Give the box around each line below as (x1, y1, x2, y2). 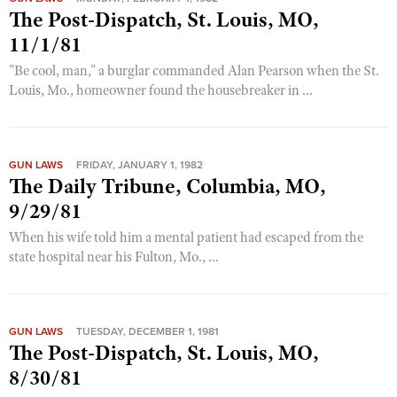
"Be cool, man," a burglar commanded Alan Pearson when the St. (9, 62, 379, 80)
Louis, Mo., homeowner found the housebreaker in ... (9, 82, 313, 99)
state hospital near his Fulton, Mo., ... (9, 248, 219, 266)
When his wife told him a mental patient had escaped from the (9, 229, 363, 246)
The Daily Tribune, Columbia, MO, (9, 173, 326, 199)
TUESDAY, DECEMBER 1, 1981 (76, 325, 219, 338)
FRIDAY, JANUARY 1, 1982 (76, 159, 203, 171)
